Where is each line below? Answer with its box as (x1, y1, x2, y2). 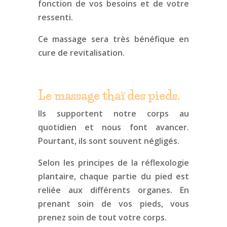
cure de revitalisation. (37, 47, 125, 58)
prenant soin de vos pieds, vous (37, 198, 190, 209)
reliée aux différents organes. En (37, 184, 190, 196)
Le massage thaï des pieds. (37, 88, 180, 103)
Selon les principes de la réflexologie (37, 157, 190, 168)
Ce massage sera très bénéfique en (37, 33, 190, 45)
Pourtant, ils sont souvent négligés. (37, 135, 179, 146)
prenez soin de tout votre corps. (37, 212, 167, 223)
